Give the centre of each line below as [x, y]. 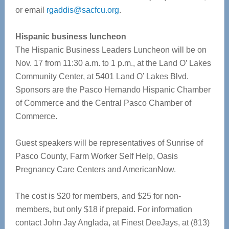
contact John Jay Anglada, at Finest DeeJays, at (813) [112, 223]
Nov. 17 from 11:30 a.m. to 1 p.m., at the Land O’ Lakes [113, 63]
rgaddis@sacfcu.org [83, 10]
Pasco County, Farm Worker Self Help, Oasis [96, 156]
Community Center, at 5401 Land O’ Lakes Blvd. [102, 76]
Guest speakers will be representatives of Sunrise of [109, 143]
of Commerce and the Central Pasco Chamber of [103, 103]
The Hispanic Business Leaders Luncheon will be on [111, 50]
